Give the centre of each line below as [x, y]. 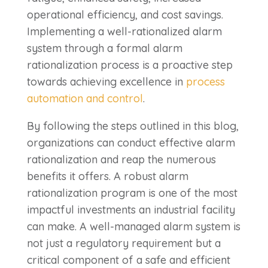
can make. [51, 226]
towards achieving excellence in [106, 81]
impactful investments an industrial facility [131, 209]
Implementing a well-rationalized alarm [124, 31]
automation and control [85, 98]
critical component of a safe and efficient [128, 260]
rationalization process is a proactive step [130, 65]
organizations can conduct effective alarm [131, 142]
